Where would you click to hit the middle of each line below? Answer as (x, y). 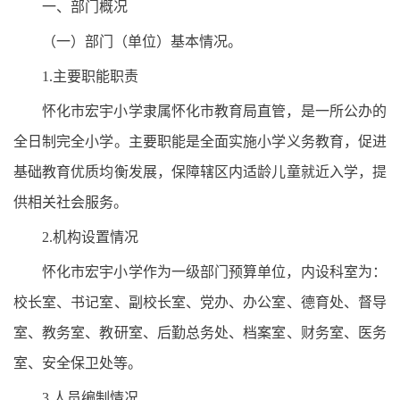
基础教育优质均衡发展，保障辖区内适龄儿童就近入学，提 (200, 172)
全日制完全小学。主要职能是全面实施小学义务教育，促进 (200, 142)
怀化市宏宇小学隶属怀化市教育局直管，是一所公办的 (214, 111)
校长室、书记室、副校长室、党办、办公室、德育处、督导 (200, 302)
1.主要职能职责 (90, 76)
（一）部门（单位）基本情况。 (142, 42)
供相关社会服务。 (71, 202)
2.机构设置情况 (97, 237)
